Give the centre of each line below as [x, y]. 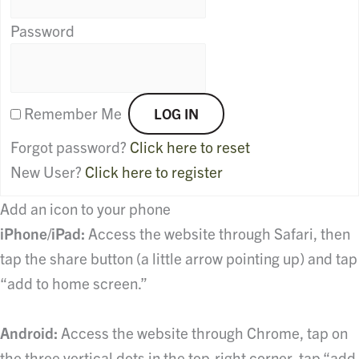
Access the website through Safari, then [218, 233]
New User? [47, 171]
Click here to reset [190, 146]
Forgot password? [70, 146]
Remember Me [73, 113]
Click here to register [153, 171]
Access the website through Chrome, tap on [203, 332]
